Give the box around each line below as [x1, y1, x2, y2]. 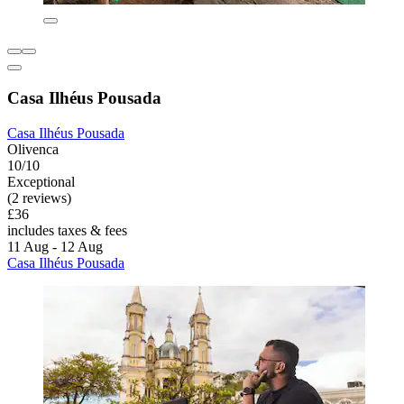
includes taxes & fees [7, 222, 127, 238]
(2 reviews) [7, 189, 71, 206]
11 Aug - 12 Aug [7, 238, 103, 254]
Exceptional [7, 173, 75, 189]
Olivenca [7, 141, 59, 157]
